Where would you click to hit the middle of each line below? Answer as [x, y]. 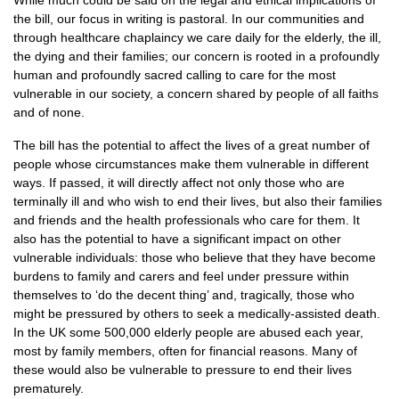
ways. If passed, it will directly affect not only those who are [179, 183]
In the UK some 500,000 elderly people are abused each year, [188, 332]
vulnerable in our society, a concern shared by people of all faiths [196, 94]
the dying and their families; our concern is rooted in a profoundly [196, 56]
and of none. [49, 112]
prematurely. [49, 388]
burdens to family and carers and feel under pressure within [181, 276]
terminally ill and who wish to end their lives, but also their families [198, 201]
